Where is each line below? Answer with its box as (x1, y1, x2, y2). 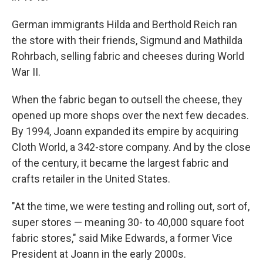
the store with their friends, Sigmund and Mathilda (12, 34, 242, 46)
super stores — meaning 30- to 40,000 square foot (12, 216, 244, 228)
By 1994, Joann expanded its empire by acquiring (12, 125, 238, 137)
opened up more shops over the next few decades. (12, 109, 249, 122)
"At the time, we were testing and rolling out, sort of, (12, 200, 249, 213)
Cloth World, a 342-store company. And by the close (12, 141, 251, 153)
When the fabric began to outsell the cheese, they (12, 93, 242, 106)
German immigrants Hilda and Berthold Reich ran (12, 18, 237, 31)
